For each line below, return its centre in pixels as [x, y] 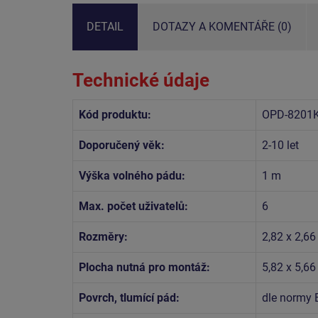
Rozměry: [103, 236]
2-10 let [280, 145]
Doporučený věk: [122, 145]
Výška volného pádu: [132, 175]
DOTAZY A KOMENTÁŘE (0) [222, 26]
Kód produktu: [115, 114]
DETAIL [105, 26]
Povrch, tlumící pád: [129, 297]
